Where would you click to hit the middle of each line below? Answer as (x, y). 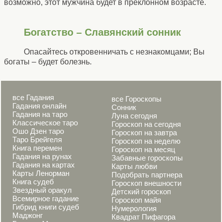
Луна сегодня (134, 116)
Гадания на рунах (42, 156)
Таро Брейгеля (37, 139)
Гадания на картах (44, 165)
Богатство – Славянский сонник (102, 32)
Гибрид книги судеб (46, 207)
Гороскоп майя (136, 200)
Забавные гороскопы (147, 158)
